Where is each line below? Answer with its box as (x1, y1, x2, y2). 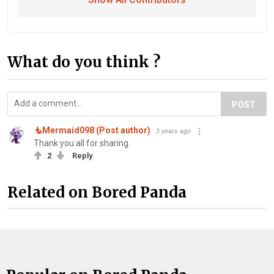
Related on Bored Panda (7, 183, 187, 202)
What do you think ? (7, 53, 160, 72)
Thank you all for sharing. (34, 138, 130, 148)
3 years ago (156, 127, 191, 135)
